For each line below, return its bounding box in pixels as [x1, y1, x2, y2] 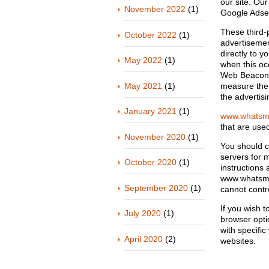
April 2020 [124, 234, 163, 244]
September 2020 [124, 183, 188, 193]
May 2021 [124, 80, 162, 91]
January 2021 [124, 106, 177, 116]
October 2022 [124, 29, 177, 40]
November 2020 [124, 131, 186, 142]
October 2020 [124, 157, 177, 167]
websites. [220, 236, 256, 246]
